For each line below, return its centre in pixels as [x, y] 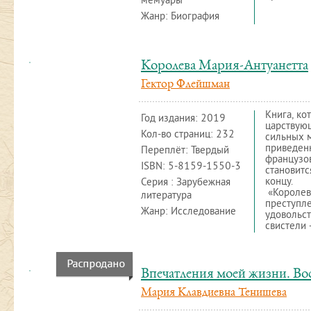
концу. [279, 182]
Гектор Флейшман [185, 85]
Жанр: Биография [180, 17]
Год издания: [171, 119]
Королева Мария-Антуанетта [225, 66]
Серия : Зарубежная [186, 183]
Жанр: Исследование [188, 212]
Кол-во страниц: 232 [188, 135]
